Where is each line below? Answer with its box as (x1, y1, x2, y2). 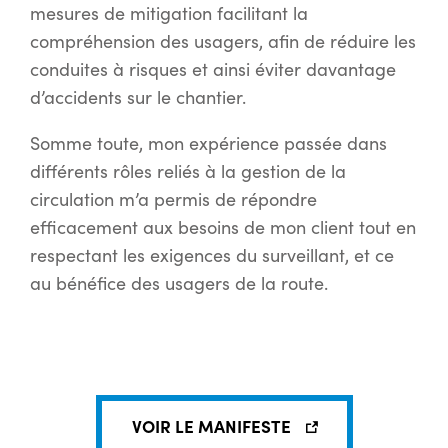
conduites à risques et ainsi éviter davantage (30, 57, 396, 82)
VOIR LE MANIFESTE (131, 414, 291, 438)
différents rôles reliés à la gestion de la (30, 159, 346, 184)
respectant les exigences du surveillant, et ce (30, 243, 394, 268)
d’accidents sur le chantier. (30, 85, 246, 110)
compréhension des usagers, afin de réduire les (30, 29, 416, 54)
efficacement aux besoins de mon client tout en (30, 215, 416, 240)
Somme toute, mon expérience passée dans (30, 131, 387, 156)
